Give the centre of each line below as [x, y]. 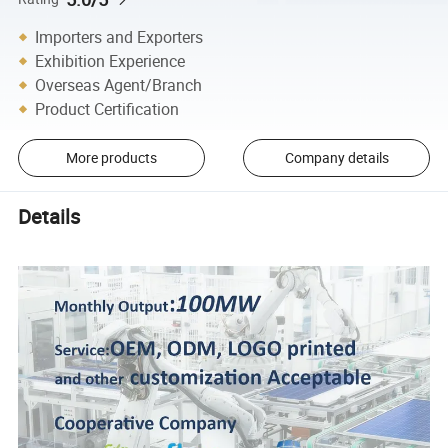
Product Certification [107, 108]
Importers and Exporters [119, 36]
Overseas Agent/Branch [119, 84]
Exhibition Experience [110, 60]
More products [111, 158]
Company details [336, 158]
